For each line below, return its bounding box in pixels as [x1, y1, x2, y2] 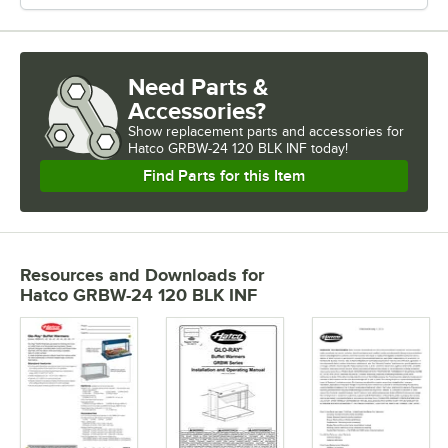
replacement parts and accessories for [166, 123, 404, 139]
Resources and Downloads [20, 264, 237, 285]
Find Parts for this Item [143, 166, 305, 185]
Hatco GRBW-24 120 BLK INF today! [128, 140, 348, 156]
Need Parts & [128, 72, 269, 100]
